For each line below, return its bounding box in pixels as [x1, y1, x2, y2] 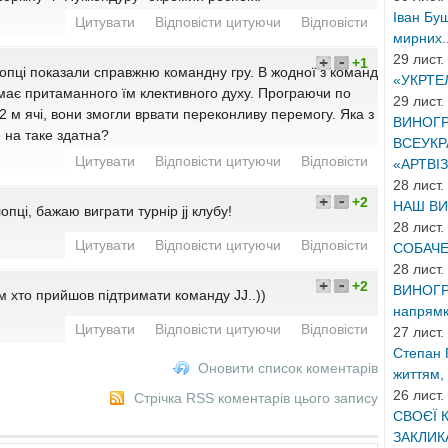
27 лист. [392, 324, 444, 340]
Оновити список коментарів [198, 359, 379, 376]
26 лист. [392, 387, 444, 403]
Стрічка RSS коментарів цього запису [134, 389, 379, 406]
